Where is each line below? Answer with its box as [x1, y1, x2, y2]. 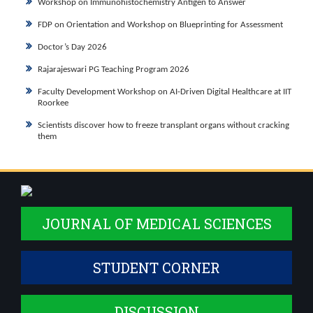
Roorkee [38, 99, 68, 108]
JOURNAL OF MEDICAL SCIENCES [41, 214, 272, 233]
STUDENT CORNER [93, 259, 220, 277]
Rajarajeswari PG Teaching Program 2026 [38, 65, 189, 74]
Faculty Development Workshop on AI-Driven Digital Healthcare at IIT [38, 87, 291, 96]
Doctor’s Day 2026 [38, 43, 107, 52]
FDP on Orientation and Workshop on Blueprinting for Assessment [38, 20, 283, 29]
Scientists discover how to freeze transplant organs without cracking [38, 121, 289, 130]
